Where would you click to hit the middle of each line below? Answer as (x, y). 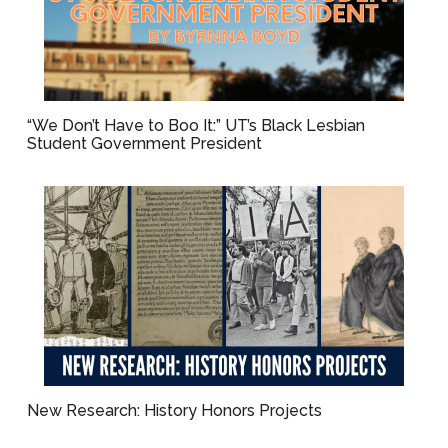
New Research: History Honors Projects (175, 410)
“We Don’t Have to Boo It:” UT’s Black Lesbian (196, 125)
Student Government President (145, 143)
